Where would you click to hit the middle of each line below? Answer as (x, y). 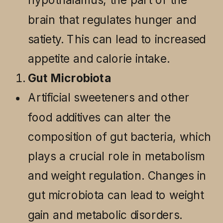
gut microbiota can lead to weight (116, 195)
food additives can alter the (99, 117)
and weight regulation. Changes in (117, 175)
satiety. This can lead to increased (117, 39)
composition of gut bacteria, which (120, 137)
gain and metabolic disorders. (105, 215)
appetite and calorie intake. (99, 58)
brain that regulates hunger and (112, 20)
